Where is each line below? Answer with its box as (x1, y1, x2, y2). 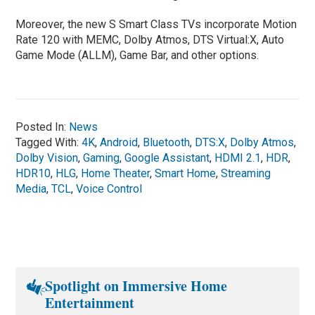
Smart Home (155, 166, 217, 180)
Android (100, 135, 139, 149)
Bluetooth (143, 135, 191, 149)
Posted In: (15, 120, 70, 134)
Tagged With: (15, 135, 82, 149)
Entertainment (45, 292, 134, 313)
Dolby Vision (15, 150, 79, 165)
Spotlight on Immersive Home (45, 275, 227, 296)
